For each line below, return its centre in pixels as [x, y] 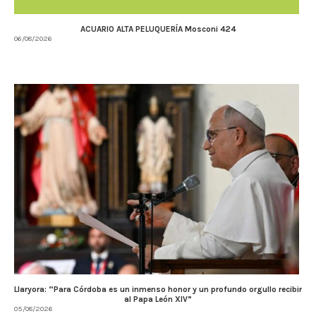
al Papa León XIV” [158, 299]
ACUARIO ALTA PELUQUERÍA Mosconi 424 [158, 29]
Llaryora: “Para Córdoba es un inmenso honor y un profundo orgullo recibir [158, 289]
